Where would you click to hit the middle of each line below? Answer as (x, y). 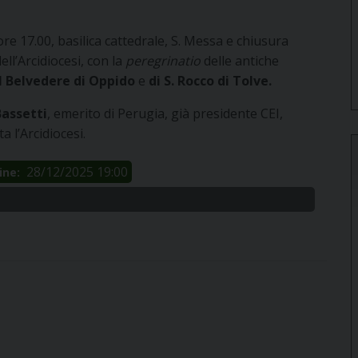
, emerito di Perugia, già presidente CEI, (165, 114)
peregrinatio (165, 61)
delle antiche (241, 61)
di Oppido (104, 81)
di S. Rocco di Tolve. (210, 81)
